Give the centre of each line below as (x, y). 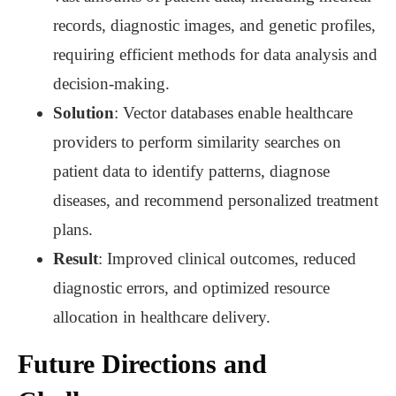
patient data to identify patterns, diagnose (191, 171)
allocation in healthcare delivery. (162, 317)
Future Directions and (142, 364)
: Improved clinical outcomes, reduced (227, 259)
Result (76, 259)
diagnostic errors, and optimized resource (191, 288)
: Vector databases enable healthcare (233, 113)
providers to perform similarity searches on (197, 142)
